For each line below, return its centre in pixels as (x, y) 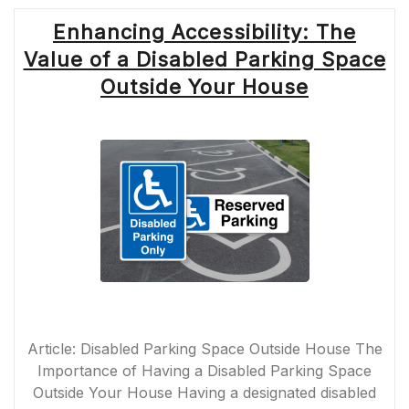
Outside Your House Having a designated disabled (204, 393)
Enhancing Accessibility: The (204, 32)
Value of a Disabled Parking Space (204, 59)
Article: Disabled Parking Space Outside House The (204, 349)
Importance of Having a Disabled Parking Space (204, 371)
